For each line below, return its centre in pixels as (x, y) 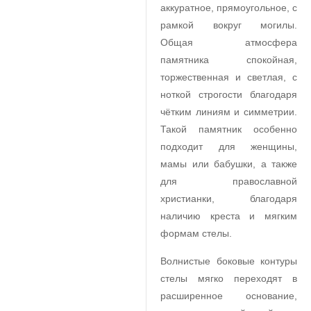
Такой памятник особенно (229, 129)
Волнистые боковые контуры (229, 261)
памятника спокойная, (229, 60)
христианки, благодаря (229, 199)
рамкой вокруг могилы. (229, 25)
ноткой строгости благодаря (229, 94)
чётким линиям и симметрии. (229, 112)
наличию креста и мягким (229, 216)
